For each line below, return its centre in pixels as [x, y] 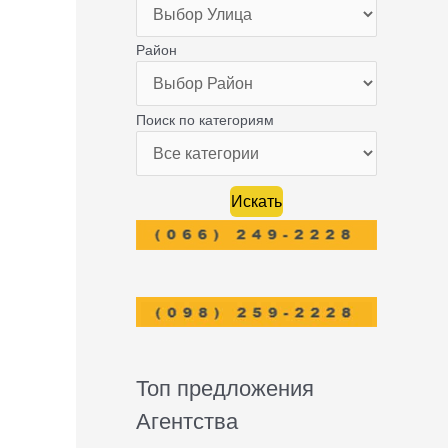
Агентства [187, 421]
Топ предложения [225, 388]
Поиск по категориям [205, 120]
